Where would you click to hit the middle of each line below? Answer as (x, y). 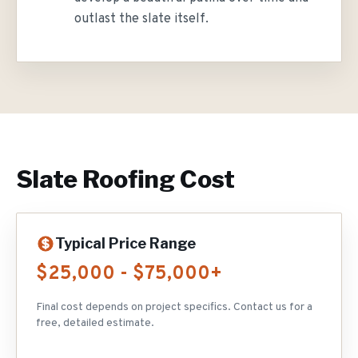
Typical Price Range (125, 243)
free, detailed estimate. (95, 323)
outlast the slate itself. (141, 19)
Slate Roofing (95, 179)
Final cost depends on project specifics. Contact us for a (174, 307)
